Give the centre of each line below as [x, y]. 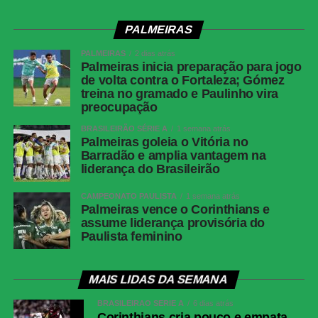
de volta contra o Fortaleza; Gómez [182, 81]
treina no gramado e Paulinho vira [180, 94]
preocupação [119, 108]
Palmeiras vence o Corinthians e [175, 210]
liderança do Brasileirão [150, 169]
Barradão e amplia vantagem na [173, 156]
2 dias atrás [155, 54]
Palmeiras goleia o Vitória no [164, 142]
